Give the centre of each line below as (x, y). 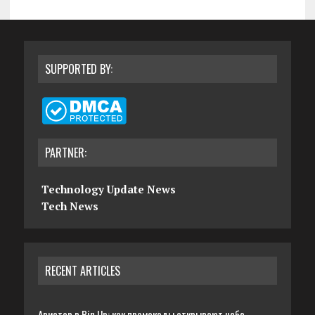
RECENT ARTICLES (82, 270)
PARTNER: (65, 152)
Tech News (70, 206)
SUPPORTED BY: (78, 69)
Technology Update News (108, 189)
